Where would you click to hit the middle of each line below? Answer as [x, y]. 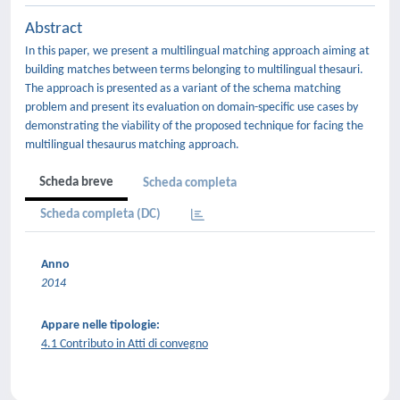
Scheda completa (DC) [100, 215]
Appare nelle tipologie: [100, 325]
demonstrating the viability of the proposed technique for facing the [194, 126]
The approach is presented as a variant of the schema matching [183, 89]
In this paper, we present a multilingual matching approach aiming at [197, 51]
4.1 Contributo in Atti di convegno [125, 344]
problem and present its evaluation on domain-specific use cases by [192, 108]
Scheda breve [76, 183]
